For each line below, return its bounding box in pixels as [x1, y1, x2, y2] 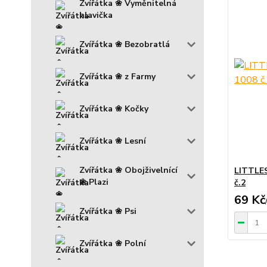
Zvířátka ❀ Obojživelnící [79, 164, 178, 176]
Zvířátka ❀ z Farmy [79, 70, 156, 82]
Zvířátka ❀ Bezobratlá [79, 38, 170, 50]
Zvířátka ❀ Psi [79, 205, 136, 217]
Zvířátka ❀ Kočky [79, 103, 148, 114]
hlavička [79, 9, 113, 21]
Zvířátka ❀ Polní [79, 237, 146, 249]
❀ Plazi [79, 176, 108, 188]
